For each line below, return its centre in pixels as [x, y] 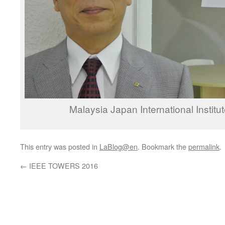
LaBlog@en [119, 146]
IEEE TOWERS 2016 [63, 165]
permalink [204, 146]
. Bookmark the [163, 146]
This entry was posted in [60, 146]
